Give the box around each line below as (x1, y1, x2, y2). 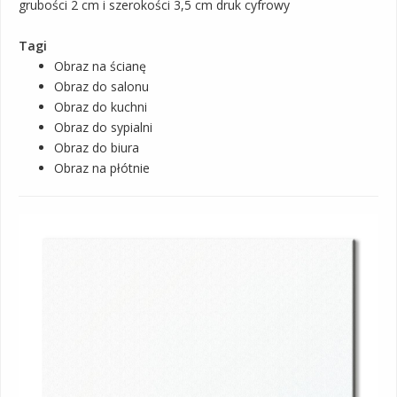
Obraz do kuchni (54, 98, 147, 116)
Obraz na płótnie (54, 160, 150, 177)
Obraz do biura (54, 139, 139, 157)
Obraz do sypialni (54, 119, 152, 136)
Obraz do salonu (54, 78, 149, 96)
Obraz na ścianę (54, 58, 146, 75)
